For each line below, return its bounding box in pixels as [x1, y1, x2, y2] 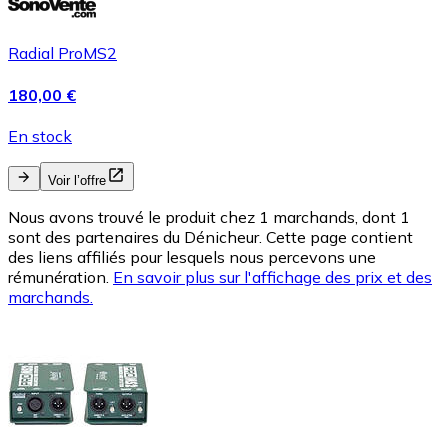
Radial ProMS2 [8, 43, 117, 64]
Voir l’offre [48, 172, 106, 188]
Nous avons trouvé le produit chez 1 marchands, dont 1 [8, 206, 410, 227]
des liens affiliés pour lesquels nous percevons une [8, 246, 376, 267]
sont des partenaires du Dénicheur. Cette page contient [8, 226, 413, 247]
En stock [8, 125, 72, 146]
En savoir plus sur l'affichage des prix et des [113, 266, 432, 287]
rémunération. [8, 266, 109, 287]
